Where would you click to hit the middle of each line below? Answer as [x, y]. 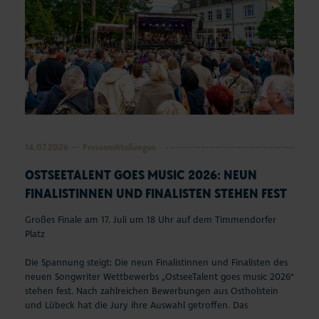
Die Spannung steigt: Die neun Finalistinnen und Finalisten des [156, 263]
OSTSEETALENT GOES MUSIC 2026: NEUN [141, 175]
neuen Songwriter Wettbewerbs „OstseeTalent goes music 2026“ [159, 277]
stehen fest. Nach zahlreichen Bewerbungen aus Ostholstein [152, 292]
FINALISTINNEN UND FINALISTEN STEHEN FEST [156, 193]
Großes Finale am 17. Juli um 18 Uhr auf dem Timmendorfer [151, 220]
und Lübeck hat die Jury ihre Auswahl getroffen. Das [136, 306]
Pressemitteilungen [119, 147]
